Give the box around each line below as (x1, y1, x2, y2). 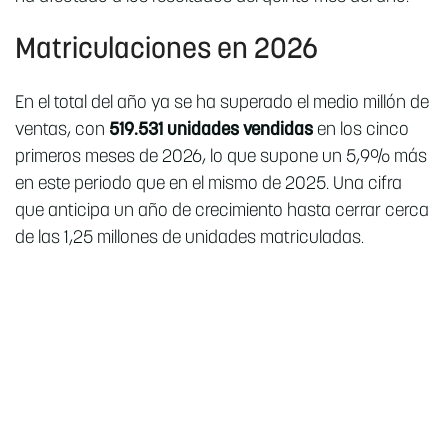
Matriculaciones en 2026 (15, 36, 318, 66)
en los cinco (313, 121, 409, 141)
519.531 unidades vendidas (109, 121, 313, 141)
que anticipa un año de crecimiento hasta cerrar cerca (15, 202, 429, 222)
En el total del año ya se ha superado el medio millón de (15, 94, 429, 114)
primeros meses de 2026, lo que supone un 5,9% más (15, 148, 427, 168)
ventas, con (15, 121, 109, 141)
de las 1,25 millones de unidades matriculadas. (15, 229, 364, 249)
